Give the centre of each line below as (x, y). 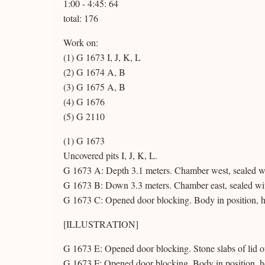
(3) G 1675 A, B (94, 87)
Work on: (81, 42)
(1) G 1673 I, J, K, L (102, 57)
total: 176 (81, 18)
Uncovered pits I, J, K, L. (110, 155)
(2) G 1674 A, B (94, 72)
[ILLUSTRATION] (101, 224)
